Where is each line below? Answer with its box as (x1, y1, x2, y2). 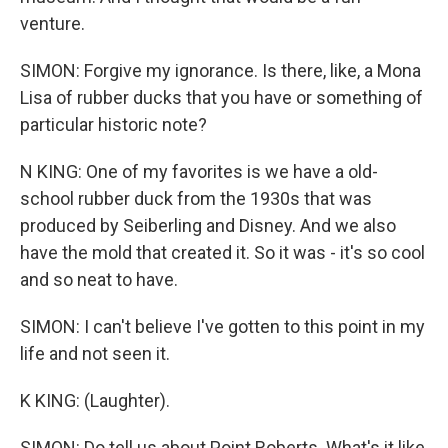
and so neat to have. (20, 269, 178, 290)
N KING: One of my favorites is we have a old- (20, 161, 378, 182)
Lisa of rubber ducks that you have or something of (20, 87, 423, 108)
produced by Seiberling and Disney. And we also (20, 215, 396, 236)
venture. (20, 13, 85, 34)
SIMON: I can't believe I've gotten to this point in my (20, 316, 425, 337)
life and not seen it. (20, 343, 170, 364)
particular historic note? (20, 114, 207, 135)
